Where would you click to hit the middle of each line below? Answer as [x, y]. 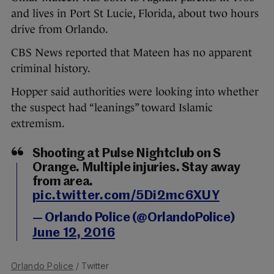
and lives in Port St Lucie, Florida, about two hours [135, 14]
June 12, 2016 [74, 234]
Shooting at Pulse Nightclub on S [127, 154]
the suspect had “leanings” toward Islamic [112, 108]
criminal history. [51, 69]
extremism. [38, 124]
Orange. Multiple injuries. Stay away [136, 168]
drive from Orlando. [60, 30]
